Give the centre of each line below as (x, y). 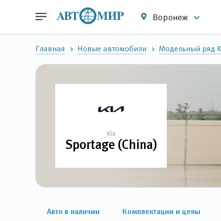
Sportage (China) (111, 145)
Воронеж (170, 17)
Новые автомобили (112, 49)
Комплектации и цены (161, 211)
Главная (50, 49)
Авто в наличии (73, 211)
